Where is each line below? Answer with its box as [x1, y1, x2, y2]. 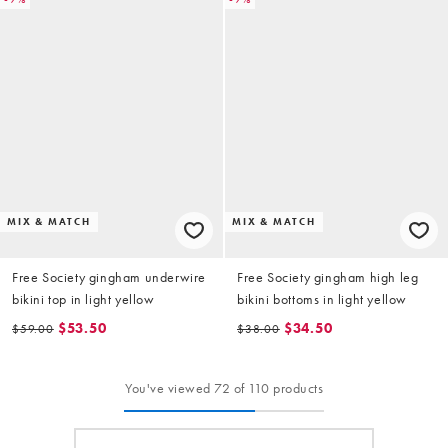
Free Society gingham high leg [237, 267, 419, 286]
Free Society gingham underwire [12, 267, 206, 286]
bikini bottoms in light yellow [237, 289, 407, 308]
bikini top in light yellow [12, 289, 155, 308]
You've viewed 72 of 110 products [125, 378, 323, 397]
